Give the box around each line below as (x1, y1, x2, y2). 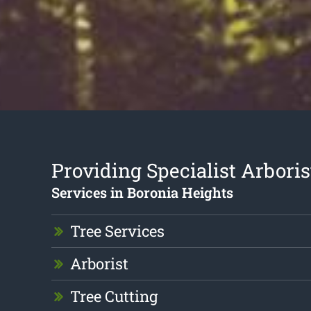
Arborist (69, 253, 128, 274)
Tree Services (69, 221, 165, 242)
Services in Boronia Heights (51, 183, 233, 202)
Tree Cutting (69, 286, 158, 307)
